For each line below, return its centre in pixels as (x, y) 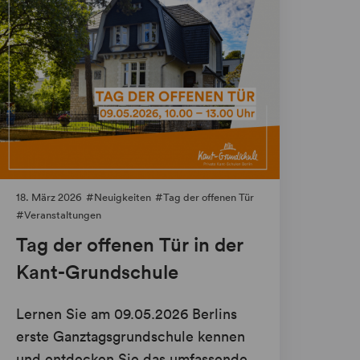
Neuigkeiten (122, 198)
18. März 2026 (49, 198)
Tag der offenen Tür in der (129, 245)
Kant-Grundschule (97, 272)
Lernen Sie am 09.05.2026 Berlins (126, 314)
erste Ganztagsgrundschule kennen (130, 337)
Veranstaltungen (62, 215)
